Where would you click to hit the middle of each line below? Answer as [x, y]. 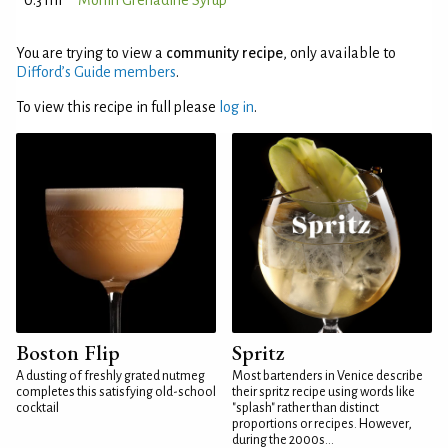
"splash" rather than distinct [305, 408]
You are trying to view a [91, 53]
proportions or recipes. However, [322, 424]
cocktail [37, 408]
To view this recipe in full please [117, 107]
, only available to [339, 53]
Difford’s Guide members [96, 72]
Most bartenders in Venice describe [327, 376]
